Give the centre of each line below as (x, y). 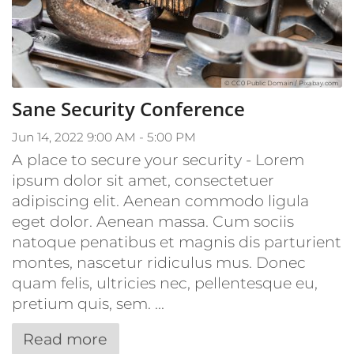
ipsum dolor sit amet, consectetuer (143, 180)
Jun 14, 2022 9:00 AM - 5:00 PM (104, 137)
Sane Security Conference (128, 108)
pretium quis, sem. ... (88, 303)
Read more (66, 339)
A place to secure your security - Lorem (158, 159)
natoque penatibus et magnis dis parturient (177, 241)
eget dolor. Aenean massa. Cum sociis (153, 221)
